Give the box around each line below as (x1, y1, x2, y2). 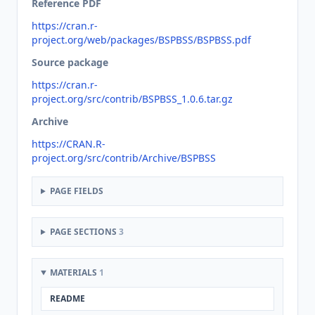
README (50, 292, 85, 304)
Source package (32, 56, 108, 69)
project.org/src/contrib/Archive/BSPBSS (32, 151, 216, 165)
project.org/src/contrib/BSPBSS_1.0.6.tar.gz (32, 92, 233, 105)
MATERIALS (49, 266, 99, 278)
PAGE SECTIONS (49, 226, 119, 238)
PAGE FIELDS (49, 185, 103, 197)
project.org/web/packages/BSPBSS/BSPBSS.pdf (32, 33, 251, 46)
